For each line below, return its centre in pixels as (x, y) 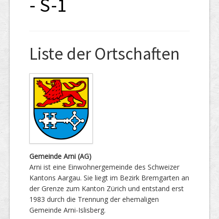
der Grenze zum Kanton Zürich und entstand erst (107, 188)
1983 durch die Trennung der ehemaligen (94, 199)
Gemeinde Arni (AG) (60, 156)
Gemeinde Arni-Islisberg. (67, 210)
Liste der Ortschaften (105, 54)
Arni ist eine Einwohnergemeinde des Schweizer (104, 167)
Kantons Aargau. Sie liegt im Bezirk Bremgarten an (109, 177)
